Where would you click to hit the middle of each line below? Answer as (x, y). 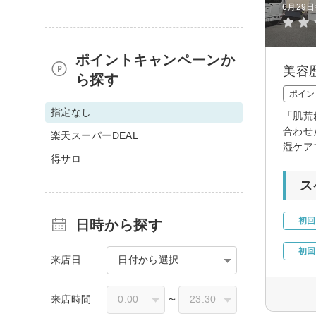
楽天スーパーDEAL (95, 135)
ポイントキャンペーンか (155, 60)
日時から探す (119, 225)
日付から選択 (148, 259)
